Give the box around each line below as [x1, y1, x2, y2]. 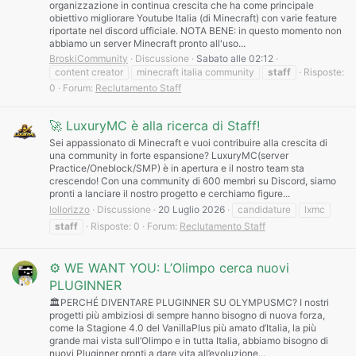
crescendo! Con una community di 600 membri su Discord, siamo [49, 175, 336, 188]
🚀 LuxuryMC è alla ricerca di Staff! [49, 118, 260, 134]
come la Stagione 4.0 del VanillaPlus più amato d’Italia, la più [49, 322, 316, 335]
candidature [238, 203, 291, 216]
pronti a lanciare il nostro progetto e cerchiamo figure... [49, 188, 290, 200]
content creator [55, 65, 123, 78]
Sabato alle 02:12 [196, 52, 273, 64]
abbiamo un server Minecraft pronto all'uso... [49, 37, 246, 49]
